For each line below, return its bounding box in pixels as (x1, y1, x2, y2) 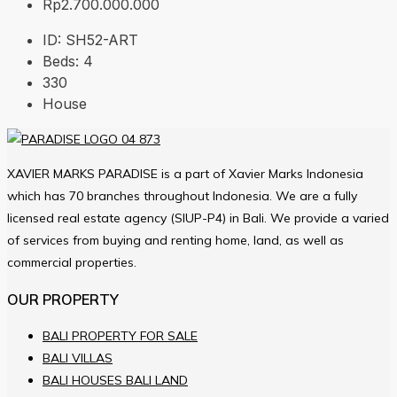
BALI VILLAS (43, 350, 113, 367)
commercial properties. (7, 254, 136, 271)
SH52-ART (66, 31, 138, 50)
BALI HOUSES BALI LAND (43, 372, 188, 389)
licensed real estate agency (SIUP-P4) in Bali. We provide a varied (7, 210, 389, 227)
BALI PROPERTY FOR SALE (43, 328, 198, 345)
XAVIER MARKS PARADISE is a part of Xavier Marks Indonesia (7, 166, 363, 183)
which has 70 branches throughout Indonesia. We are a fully (7, 188, 357, 205)
